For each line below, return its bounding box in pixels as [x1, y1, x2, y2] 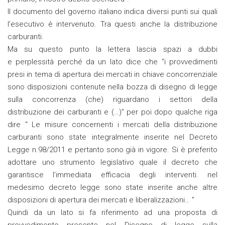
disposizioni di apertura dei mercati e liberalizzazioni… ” [8, 195, 194, 205]
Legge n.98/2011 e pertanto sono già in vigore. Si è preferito [8, 145, 217, 155]
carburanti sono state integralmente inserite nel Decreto [8, 133, 217, 142]
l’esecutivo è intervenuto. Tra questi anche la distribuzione [8, 20, 217, 29]
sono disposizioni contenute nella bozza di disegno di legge [8, 82, 217, 92]
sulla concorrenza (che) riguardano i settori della [8, 95, 217, 104]
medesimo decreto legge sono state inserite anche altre [8, 183, 217, 192]
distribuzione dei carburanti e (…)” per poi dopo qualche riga [8, 107, 217, 117]
